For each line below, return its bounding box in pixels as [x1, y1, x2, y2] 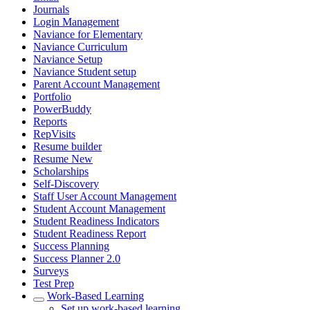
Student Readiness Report [33, 228, 146, 239]
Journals [33, 3, 69, 15]
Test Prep [33, 277, 74, 289]
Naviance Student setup [33, 66, 136, 77]
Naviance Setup [33, 53, 102, 65]
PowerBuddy [33, 103, 91, 115]
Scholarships [33, 165, 89, 177]
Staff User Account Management [33, 190, 176, 202]
